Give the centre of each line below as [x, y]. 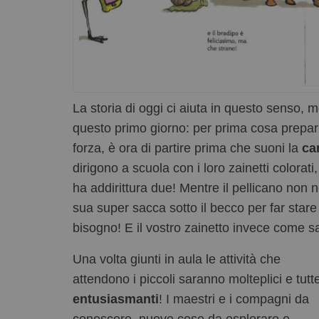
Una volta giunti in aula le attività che [177, 260]
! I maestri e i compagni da [234, 299]
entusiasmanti [116, 299]
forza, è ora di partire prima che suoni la [187, 148]
